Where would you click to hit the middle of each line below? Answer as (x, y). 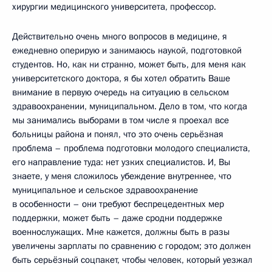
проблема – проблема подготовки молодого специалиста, (131, 148)
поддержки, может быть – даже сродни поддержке (117, 218)
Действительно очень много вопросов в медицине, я (120, 37)
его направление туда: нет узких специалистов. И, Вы (121, 162)
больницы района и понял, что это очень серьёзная (118, 134)
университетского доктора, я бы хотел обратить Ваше (121, 79)
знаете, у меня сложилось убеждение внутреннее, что (122, 176)
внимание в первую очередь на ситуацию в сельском (121, 93)
